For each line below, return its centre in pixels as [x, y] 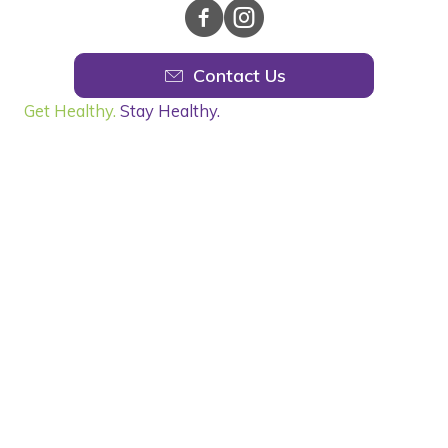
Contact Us [239, 75]
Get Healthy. [70, 111]
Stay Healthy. [170, 111]
